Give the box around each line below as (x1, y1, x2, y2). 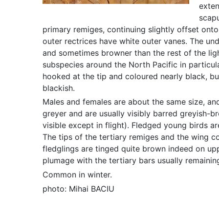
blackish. (43, 83, 75, 93)
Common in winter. (43, 170, 112, 180)
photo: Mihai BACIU (43, 183, 114, 194)
